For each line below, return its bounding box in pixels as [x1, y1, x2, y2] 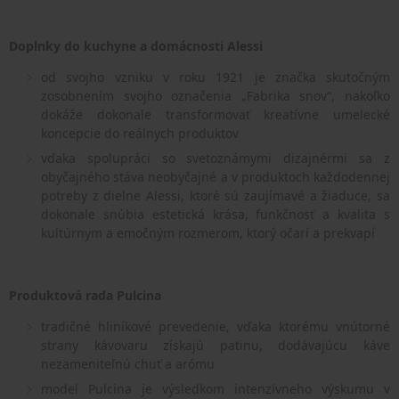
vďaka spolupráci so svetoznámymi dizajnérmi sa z [41, 150, 390, 167]
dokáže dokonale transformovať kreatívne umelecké [41, 106, 390, 124]
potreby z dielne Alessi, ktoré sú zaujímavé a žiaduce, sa [41, 187, 390, 205]
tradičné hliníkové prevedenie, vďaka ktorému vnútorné [41, 318, 390, 336]
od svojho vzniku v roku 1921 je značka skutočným [41, 69, 390, 86]
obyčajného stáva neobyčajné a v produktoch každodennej [41, 168, 390, 186]
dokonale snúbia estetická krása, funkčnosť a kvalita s [41, 206, 390, 224]
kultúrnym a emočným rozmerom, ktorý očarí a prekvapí [41, 224, 375, 242]
